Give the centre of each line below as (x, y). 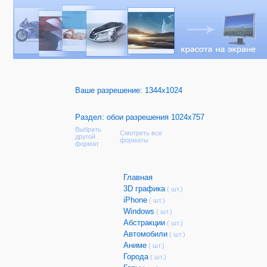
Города (136, 257)
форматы (134, 140)
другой (85, 136)
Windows (139, 211)
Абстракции (144, 223)
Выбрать (88, 129)
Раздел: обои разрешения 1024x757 (140, 117)
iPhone (135, 200)
